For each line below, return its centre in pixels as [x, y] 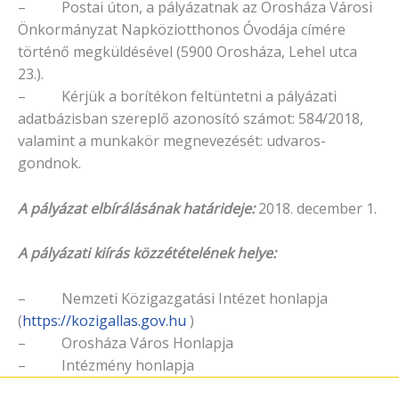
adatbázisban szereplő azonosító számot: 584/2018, [191, 119]
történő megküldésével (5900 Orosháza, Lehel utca [187, 52]
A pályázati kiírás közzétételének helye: [147, 253]
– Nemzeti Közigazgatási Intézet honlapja [173, 298]
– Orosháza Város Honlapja [126, 342]
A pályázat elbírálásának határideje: [136, 208]
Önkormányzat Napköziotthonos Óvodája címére [182, 30]
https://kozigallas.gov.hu [104, 320]
